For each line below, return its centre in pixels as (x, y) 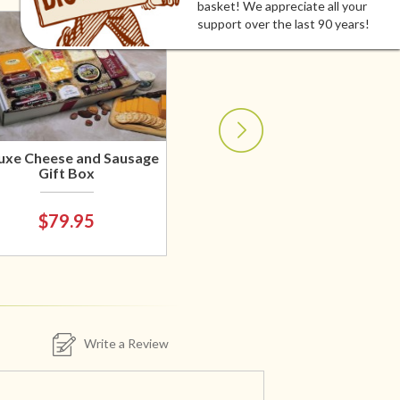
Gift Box (67, 173)
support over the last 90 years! (283, 24)
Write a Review (122, 343)
